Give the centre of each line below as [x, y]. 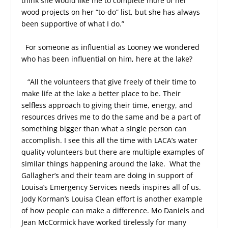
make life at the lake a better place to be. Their [101, 94]
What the [185, 164]
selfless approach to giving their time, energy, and [107, 105]
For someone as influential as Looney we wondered [113, 47]
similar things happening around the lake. [94, 164]
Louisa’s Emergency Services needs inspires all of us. [111, 187]
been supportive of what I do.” [73, 24]
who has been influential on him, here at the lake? [107, 59]
